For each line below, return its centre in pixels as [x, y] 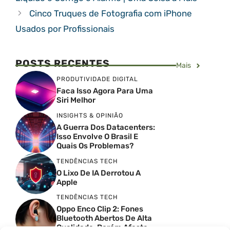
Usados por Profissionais [65, 29]
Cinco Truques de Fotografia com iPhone [111, 13]
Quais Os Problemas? [95, 146]
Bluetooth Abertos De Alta [104, 218]
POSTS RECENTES [63, 63]
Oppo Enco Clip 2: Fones [100, 209]
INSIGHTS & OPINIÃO [90, 115]
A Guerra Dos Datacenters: [106, 127]
